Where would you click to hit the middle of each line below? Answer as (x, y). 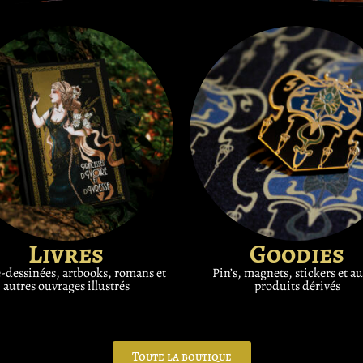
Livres (66, 253)
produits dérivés (297, 286)
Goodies (297, 253)
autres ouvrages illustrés (66, 286)
